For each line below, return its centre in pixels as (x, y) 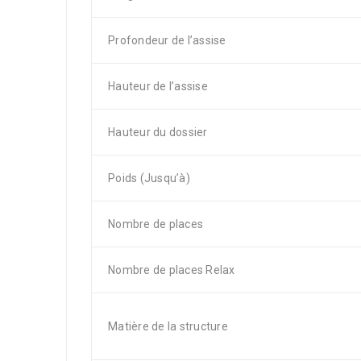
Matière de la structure (168, 326)
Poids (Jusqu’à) (149, 178)
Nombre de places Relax (172, 270)
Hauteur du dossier (158, 132)
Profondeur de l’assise (167, 40)
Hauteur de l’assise (158, 86)
